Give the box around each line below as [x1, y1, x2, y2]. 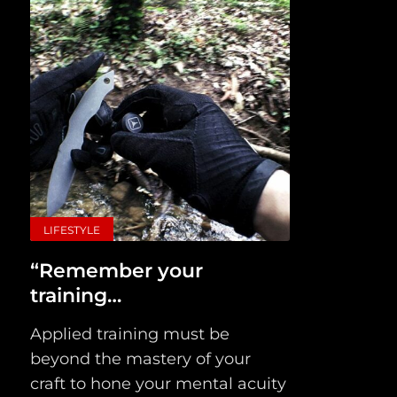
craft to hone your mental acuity [29, 374, 286, 394]
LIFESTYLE [43, 223, 100, 237]
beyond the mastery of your [29, 349, 251, 370]
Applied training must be [29, 324, 230, 345]
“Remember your [29, 259, 203, 284]
